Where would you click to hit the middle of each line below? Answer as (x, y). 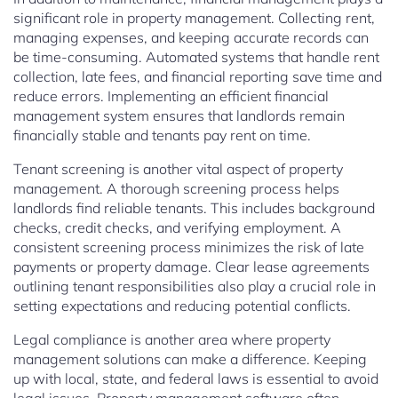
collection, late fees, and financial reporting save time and (198, 77)
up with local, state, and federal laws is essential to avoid (196, 379)
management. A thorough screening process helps (176, 189)
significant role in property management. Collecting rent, (194, 18)
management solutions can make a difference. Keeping (190, 359)
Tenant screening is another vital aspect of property (178, 169)
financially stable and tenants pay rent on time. (162, 135)
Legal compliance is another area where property (172, 340)
